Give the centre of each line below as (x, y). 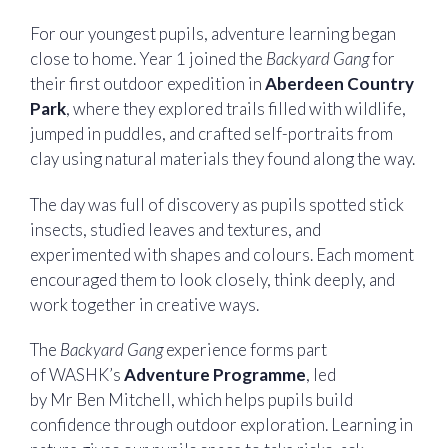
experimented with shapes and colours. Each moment (222, 254)
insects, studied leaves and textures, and (175, 229)
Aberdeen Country (339, 84)
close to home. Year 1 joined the (148, 59)
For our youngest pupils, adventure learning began (213, 34)
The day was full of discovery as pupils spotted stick (217, 204)
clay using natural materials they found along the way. (224, 159)
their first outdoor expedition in (147, 84)
